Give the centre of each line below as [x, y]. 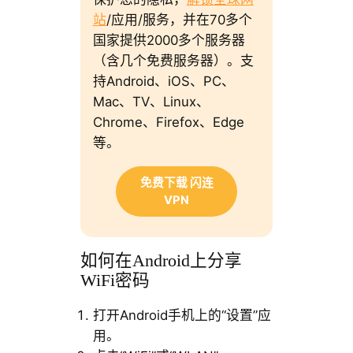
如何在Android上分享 [161, 260]
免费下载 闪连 [176, 182]
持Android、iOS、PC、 [163, 82]
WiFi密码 [115, 280]
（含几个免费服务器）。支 [173, 61]
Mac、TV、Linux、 [151, 102]
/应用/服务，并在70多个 [179, 20]
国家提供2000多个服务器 [169, 41]
